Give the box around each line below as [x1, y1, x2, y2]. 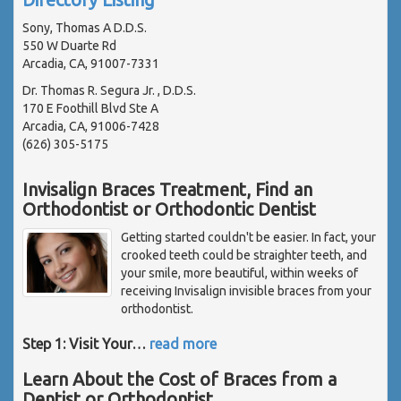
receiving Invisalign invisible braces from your [121, 283, 371, 298]
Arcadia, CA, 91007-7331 [22, 55, 159, 71]
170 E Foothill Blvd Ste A [22, 100, 158, 115]
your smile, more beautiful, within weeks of [121, 265, 358, 280]
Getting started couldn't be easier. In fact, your [121, 229, 376, 244]
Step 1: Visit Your [22, 335, 132, 352]
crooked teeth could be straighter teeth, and [121, 247, 367, 262]
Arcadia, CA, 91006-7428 [22, 118, 159, 133]
